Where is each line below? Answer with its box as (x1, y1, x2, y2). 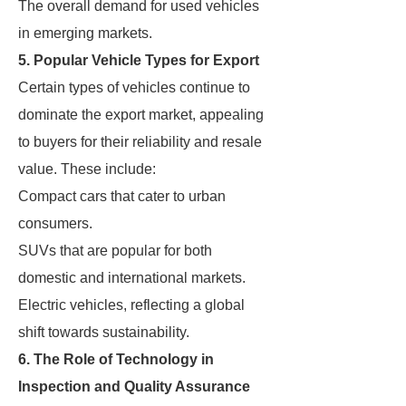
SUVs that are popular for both (18, 243, 212, 258)
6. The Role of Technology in (18, 352, 214, 367)
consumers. (18, 216, 92, 231)
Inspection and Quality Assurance (18, 379, 250, 394)
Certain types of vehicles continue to (18, 80, 250, 95)
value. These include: (18, 161, 156, 177)
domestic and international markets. (18, 270, 246, 285)
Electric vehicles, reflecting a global (18, 297, 245, 313)
